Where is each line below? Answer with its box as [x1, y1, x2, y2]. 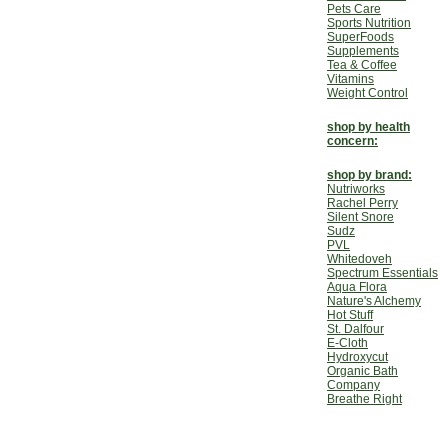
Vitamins [327, 72, 374, 86]
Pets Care [327, 2, 381, 16]
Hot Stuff [327, 308, 373, 322]
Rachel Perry [327, 196, 398, 210]
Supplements [327, 44, 399, 58]
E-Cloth [327, 336, 368, 350]
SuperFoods [327, 30, 394, 44]
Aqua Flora [327, 280, 387, 294]
